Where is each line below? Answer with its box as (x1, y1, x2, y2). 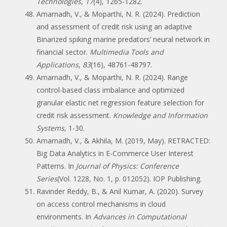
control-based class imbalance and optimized (36, 85, 184, 95)
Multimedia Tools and (90, 47, 164, 57)
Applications (36, 59, 79, 69)
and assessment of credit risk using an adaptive (36, 21, 192, 31)
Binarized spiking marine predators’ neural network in (36, 34, 210, 44)
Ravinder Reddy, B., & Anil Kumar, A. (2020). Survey (36, 186, 203, 196)
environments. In (36, 211, 93, 221)
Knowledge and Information (113, 110, 208, 120)
